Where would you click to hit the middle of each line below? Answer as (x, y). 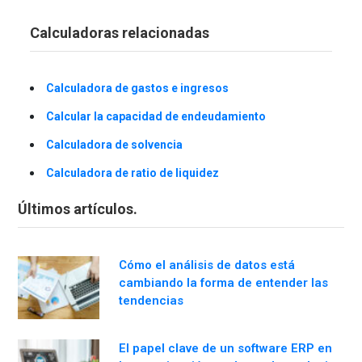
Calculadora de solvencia (114, 144)
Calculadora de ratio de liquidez (133, 173)
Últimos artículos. (78, 208)
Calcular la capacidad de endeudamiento (156, 116)
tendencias (151, 300)
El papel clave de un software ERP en (225, 348)
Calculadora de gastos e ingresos (137, 88)
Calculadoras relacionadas (120, 32)
